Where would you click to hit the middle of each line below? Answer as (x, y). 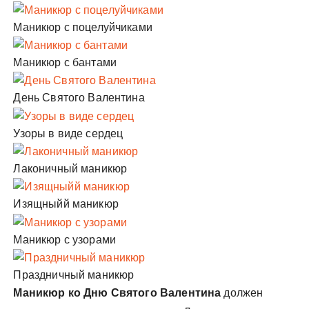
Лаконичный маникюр (70, 168)
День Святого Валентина (79, 98)
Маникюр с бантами (65, 63)
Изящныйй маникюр (66, 204)
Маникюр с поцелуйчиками (83, 27)
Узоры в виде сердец (68, 133)
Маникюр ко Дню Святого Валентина (117, 292)
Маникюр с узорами (65, 239)
